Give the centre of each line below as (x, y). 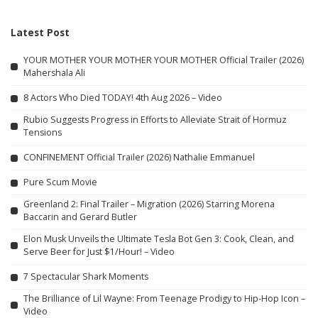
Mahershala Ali (54, 72)
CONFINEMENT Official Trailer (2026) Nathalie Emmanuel (139, 157)
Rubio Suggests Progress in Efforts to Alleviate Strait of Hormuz (155, 119)
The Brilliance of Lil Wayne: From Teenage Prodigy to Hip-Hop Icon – (164, 298)
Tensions (43, 132)
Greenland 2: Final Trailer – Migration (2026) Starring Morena (149, 204)
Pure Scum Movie (60, 182)
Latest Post (40, 32)
